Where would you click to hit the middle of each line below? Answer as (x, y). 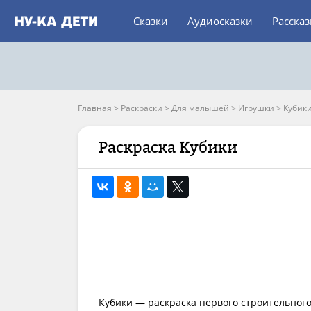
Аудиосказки (220, 21)
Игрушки (256, 108)
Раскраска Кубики (168, 147)
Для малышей (200, 108)
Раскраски (142, 108)
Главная (95, 108)
